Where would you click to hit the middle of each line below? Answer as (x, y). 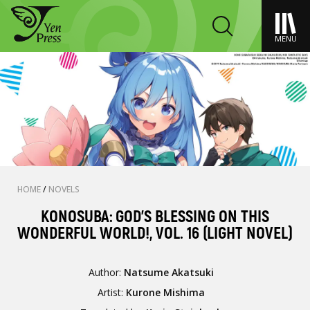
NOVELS (64, 189)
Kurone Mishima (166, 292)
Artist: (112, 292)
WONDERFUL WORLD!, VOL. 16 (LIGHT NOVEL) (155, 234)
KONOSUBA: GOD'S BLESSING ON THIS (155, 217)
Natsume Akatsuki (169, 272)
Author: (107, 272)
